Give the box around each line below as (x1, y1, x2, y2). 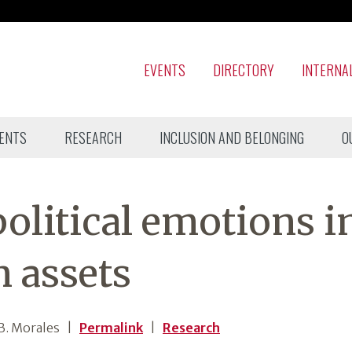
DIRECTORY (213, 59, 274, 80)
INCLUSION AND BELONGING (159, 127, 304, 148)
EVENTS (144, 59, 185, 80)
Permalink (79, 320, 143, 335)
